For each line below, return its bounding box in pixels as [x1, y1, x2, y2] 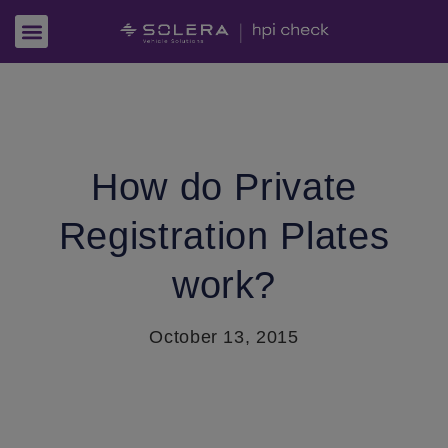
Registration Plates [58, 215, 390, 257]
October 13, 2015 [149, 327, 299, 347]
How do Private [90, 166, 358, 208]
